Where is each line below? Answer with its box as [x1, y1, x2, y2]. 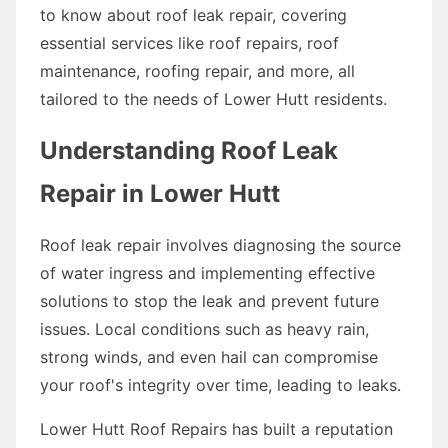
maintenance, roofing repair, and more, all [40, 60, 355, 81]
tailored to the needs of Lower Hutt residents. [40, 88, 387, 109]
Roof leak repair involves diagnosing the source [40, 234, 401, 255]
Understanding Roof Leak [40, 135, 338, 165]
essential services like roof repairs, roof [40, 32, 339, 53]
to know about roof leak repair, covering [40, 4, 347, 25]
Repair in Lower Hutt [40, 178, 280, 208]
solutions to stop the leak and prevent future [40, 290, 379, 311]
